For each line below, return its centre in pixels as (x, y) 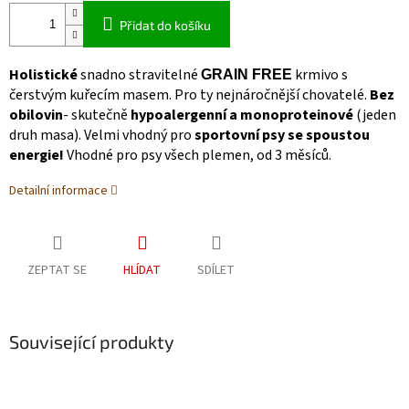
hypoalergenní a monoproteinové (241, 115)
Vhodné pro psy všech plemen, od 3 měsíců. (199, 156)
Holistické (43, 75)
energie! (38, 156)
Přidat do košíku (165, 26)
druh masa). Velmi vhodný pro (100, 136)
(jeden (375, 115)
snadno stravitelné (139, 75)
